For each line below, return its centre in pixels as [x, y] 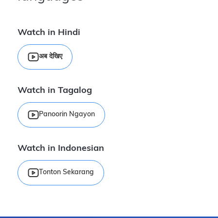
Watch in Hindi [49, 33]
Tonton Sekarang [66, 173]
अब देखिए [51, 57]
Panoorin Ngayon [67, 115]
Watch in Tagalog [55, 91]
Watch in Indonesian [61, 149]
